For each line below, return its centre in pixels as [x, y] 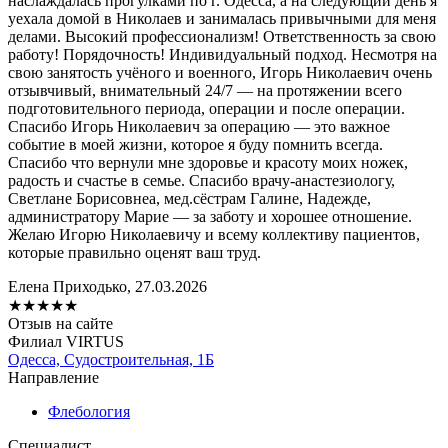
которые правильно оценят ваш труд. [134, 252]
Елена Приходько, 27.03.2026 [107, 286]
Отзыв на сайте [60, 323]
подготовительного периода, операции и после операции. [206, 108]
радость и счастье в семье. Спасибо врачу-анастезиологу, [201, 180]
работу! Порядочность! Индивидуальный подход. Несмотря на [222, 54]
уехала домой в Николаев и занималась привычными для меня [222, 18]
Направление [53, 377]
